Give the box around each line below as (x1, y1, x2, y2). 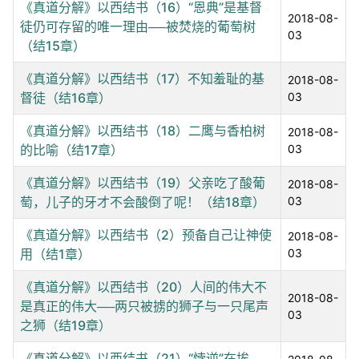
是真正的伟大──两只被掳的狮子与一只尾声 (20, 297, 268, 314)
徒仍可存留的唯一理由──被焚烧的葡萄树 (20, 18, 256, 34)
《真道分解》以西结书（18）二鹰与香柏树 (20, 122, 265, 139)
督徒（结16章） (20, 89, 111, 106)
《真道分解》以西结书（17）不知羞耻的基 (20, 70, 264, 87)
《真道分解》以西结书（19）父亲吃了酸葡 (20, 174, 265, 191)
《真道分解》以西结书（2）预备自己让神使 (20, 226, 272, 243)
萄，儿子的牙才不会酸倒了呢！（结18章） (20, 193, 265, 210)
